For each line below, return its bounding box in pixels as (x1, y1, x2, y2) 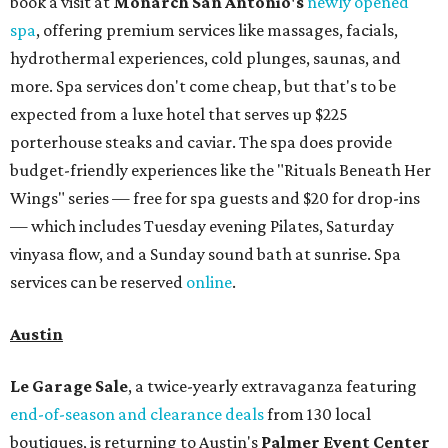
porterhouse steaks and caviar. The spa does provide (10, 131, 392, 152)
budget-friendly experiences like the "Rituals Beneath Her (10, 159, 431, 180)
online (186, 271, 232, 292)
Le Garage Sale (10, 375, 128, 396)
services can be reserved (10, 271, 186, 292)
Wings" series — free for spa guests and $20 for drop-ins (10, 187, 420, 208)
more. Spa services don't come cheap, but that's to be (10, 75, 396, 96)
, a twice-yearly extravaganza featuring (128, 375, 417, 396)
